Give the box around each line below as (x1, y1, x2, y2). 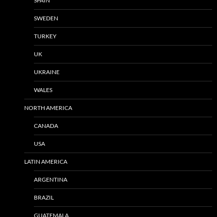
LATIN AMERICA (24, 157, 67, 165)
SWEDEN (34, 14, 58, 22)
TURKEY (34, 32, 57, 40)
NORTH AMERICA (24, 104, 72, 111)
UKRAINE (34, 68, 60, 76)
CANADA (34, 122, 58, 129)
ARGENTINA (34, 175, 67, 183)
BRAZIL (34, 193, 54, 201)
